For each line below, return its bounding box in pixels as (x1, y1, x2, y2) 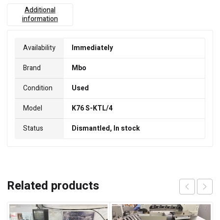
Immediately (72, 43, 113, 54)
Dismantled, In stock (72, 123, 140, 134)
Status (23, 123, 43, 134)
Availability (23, 43, 55, 54)
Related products (7, 177, 99, 195)
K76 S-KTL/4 (72, 103, 112, 114)
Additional (24, 5, 55, 16)
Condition (23, 83, 53, 94)
